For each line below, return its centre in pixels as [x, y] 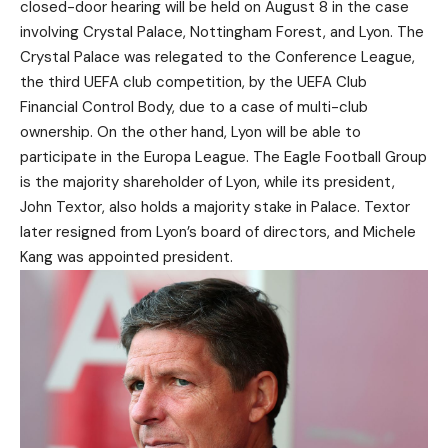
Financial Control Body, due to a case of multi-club [194, 107]
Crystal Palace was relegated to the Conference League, [217, 57]
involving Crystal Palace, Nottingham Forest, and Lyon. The [222, 32]
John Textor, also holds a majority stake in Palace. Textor [215, 207]
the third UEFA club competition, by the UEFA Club [193, 82]
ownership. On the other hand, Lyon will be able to [190, 132]
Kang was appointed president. [126, 257]
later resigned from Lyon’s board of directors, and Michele [218, 232]
